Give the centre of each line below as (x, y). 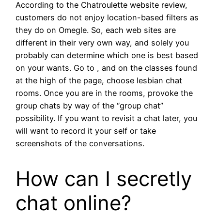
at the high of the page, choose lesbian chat (99, 81)
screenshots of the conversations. (80, 144)
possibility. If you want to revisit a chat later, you (106, 118)
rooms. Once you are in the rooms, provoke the (104, 93)
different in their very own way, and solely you (102, 43)
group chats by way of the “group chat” (89, 106)
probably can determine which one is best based (107, 55)
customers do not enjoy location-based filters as (107, 18)
